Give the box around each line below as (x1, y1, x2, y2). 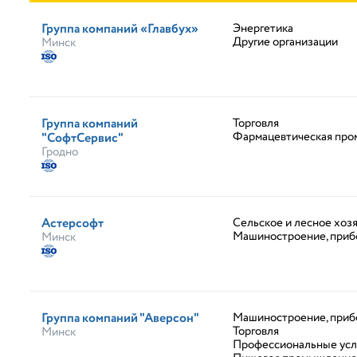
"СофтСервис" (41, 129, 124, 147)
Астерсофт (41, 214, 104, 233)
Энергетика (233, 20, 293, 37)
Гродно (41, 143, 78, 161)
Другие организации (233, 33, 338, 51)
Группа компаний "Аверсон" (41, 309, 199, 328)
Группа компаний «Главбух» (41, 20, 198, 38)
